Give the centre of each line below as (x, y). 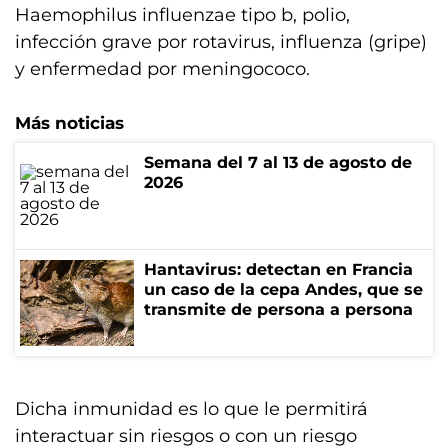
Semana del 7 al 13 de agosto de (278, 162)
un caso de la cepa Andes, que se (283, 289)
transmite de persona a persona (278, 309)
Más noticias (69, 123)
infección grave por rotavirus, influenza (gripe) (221, 42)
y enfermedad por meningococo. (162, 69)
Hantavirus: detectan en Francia (278, 269)
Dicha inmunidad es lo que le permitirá (191, 409)
